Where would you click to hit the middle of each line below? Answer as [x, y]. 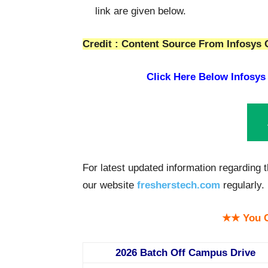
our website [110, 185]
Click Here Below [187, 77]
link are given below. [141, 11]
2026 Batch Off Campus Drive [185, 253]
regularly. [242, 185]
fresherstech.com [179, 185]
